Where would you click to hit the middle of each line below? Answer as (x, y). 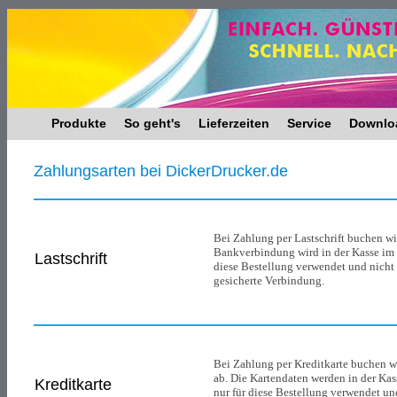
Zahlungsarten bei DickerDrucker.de (161, 171)
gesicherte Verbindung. (269, 280)
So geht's (152, 123)
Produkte (79, 123)
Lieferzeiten (234, 123)
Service (309, 123)
